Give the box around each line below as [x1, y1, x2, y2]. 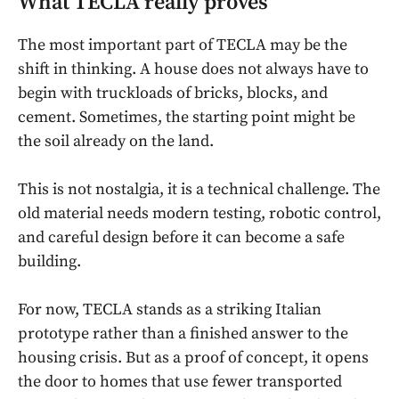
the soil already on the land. [18, 130, 214, 151]
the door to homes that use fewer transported [18, 370, 342, 392]
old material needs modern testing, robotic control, [18, 202, 381, 224]
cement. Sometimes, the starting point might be [18, 106, 355, 127]
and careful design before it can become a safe [18, 226, 345, 248]
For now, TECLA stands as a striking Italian [18, 298, 322, 320]
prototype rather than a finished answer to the [18, 322, 348, 344]
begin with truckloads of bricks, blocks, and [18, 82, 328, 103]
